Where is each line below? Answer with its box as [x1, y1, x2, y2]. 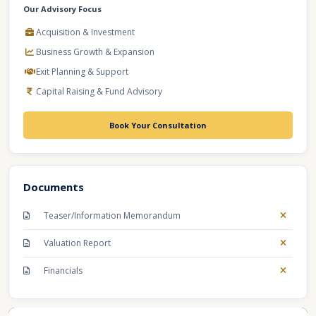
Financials [44, 265, 83, 276]
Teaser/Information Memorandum [44, 209, 181, 221]
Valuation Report [44, 237, 111, 249]
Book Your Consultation [109, 120, 207, 130]
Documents [23, 180, 84, 194]
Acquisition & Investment [36, 26, 135, 38]
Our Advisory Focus [23, 4, 102, 14]
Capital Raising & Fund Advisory [36, 85, 162, 97]
